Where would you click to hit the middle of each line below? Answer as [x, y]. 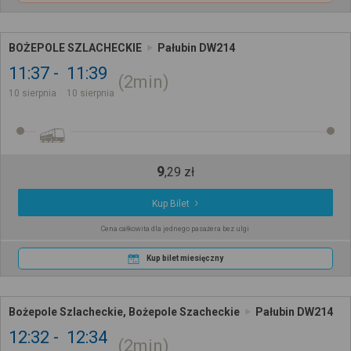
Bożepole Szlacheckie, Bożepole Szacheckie [124, 311]
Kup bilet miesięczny [185, 259]
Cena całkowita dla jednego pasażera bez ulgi [175, 229]
